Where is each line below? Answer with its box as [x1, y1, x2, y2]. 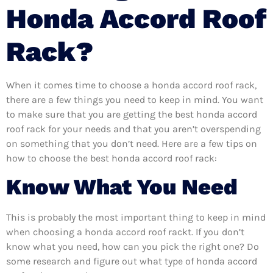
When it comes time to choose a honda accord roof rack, [6, 79, 257, 91]
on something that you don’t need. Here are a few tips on [6, 137, 257, 149]
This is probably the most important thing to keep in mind [6, 211, 266, 224]
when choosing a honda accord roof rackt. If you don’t [6, 226, 244, 238]
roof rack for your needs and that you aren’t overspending [6, 122, 261, 135]
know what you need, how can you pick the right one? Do [6, 241, 259, 253]
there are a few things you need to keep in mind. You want [6, 93, 263, 105]
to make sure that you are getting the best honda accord [6, 108, 257, 120]
